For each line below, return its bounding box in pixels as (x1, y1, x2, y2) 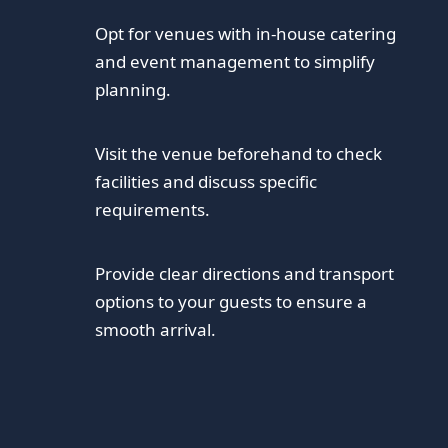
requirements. (95, 198, 211, 222)
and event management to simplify (95, 50, 376, 74)
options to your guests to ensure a (95, 290, 368, 314)
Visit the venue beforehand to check (95, 142, 383, 166)
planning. (95, 78, 172, 102)
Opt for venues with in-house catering (95, 22, 397, 46)
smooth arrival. (95, 318, 217, 342)
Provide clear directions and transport (95, 262, 395, 286)
